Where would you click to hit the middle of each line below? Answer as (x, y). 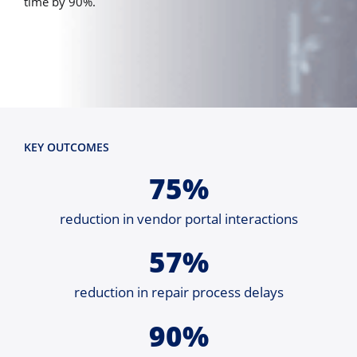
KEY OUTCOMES (67, 147)
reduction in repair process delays (178, 292)
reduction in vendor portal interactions (178, 219)
